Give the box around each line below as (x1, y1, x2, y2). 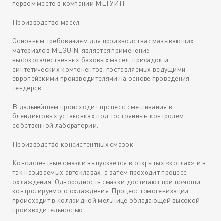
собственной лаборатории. (12, 121, 99, 130)
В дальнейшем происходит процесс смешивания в (12, 102, 173, 111)
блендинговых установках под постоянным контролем (12, 111, 184, 120)
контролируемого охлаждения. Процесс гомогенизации (12, 186, 189, 195)
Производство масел (12, 18, 80, 27)
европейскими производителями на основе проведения (12, 74, 190, 83)
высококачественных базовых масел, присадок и (12, 55, 169, 64)
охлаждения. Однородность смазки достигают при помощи (12, 177, 201, 186)
